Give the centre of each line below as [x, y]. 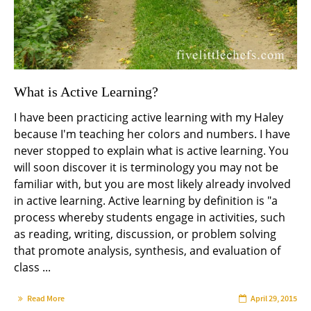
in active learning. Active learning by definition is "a [146, 200]
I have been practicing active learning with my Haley [149, 117]
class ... [32, 267]
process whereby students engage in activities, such [150, 217]
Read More [46, 298]
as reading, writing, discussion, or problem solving [145, 234]
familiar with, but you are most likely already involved [152, 184]
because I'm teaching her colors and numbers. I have [152, 134]
